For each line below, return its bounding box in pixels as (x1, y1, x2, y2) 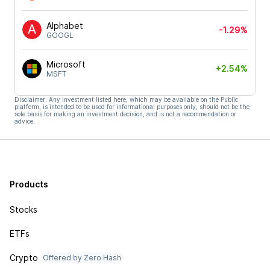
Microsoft (46, 59, 86, 69)
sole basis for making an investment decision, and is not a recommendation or (14, 110, 236, 118)
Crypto (10, 253, 38, 263)
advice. (14, 117, 35, 125)
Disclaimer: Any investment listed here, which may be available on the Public (14, 95, 238, 103)
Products (10, 179, 48, 189)
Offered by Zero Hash (43, 253, 121, 262)
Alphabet (46, 20, 83, 31)
